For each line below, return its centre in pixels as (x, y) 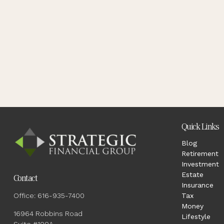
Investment (200, 164)
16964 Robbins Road (48, 213)
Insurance (197, 185)
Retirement (200, 153)
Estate (192, 174)
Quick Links (200, 127)
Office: (25, 195)
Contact (25, 178)
